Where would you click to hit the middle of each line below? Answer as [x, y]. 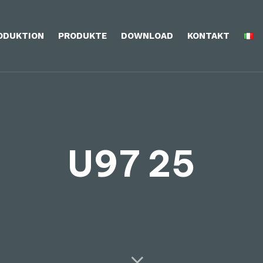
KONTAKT [208, 36]
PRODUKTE [82, 36]
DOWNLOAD [147, 36]
